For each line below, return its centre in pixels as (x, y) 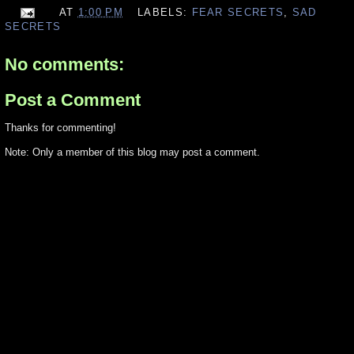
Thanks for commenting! (60, 128)
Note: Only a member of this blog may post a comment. (132, 153)
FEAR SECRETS (238, 12)
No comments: (64, 64)
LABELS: (165, 12)
